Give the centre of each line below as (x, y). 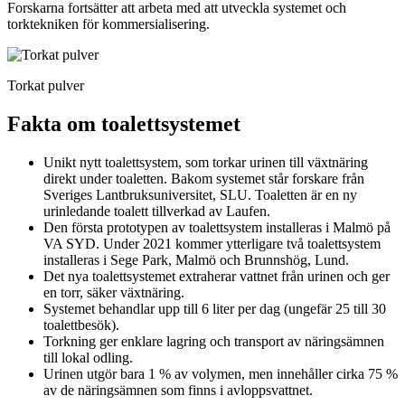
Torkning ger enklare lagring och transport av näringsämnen (214, 341)
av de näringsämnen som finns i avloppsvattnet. (178, 390)
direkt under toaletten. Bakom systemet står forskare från (204, 178)
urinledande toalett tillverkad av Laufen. (157, 211)
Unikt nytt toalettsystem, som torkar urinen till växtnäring (206, 162)
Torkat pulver (46, 85)
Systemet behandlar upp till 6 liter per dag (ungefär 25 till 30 (215, 308)
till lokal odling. (88, 357)
